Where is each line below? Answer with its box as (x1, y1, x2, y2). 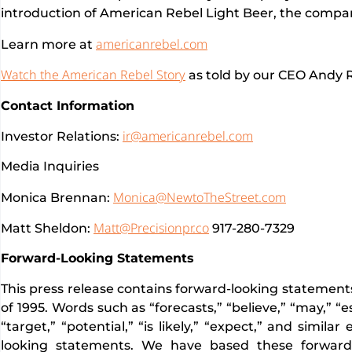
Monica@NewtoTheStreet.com (113, 188, 286, 206)
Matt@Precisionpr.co (93, 219, 209, 237)
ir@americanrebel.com (123, 126, 253, 145)
